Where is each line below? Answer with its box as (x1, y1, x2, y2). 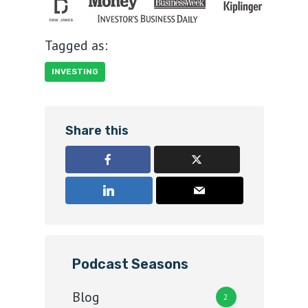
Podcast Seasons (71, 256, 188, 273)
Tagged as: (44, 36, 108, 54)
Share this (65, 123, 129, 139)
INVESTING (51, 67, 98, 77)
